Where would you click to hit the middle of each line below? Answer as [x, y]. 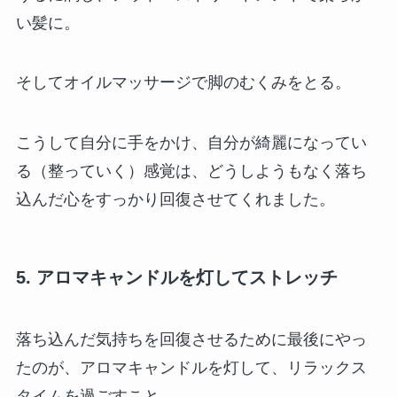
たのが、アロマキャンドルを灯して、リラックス [191, 367]
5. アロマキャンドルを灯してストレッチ [176, 278]
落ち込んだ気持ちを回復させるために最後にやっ [191, 339]
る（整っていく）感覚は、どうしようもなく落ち [191, 171]
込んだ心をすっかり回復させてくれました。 [175, 200]
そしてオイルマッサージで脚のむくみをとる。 [183, 83]
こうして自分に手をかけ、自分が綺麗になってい [191, 143]
